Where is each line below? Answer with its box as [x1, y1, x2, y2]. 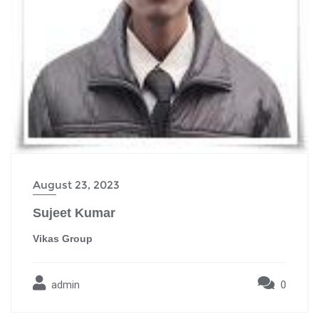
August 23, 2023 [33, 178, 120, 192]
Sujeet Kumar [33, 206, 115, 221]
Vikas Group [33, 233, 93, 245]
